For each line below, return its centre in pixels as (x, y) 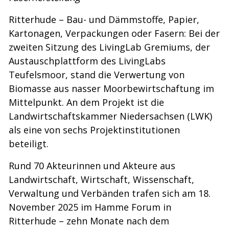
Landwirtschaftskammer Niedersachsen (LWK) (110, 116)
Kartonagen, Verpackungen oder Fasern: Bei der (114, 33)
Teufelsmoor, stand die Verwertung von (97, 75)
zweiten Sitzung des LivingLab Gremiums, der (109, 47)
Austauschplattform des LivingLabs (87, 61)
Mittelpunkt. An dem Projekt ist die (86, 102)
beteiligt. (29, 144)
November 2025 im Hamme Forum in (90, 207)
